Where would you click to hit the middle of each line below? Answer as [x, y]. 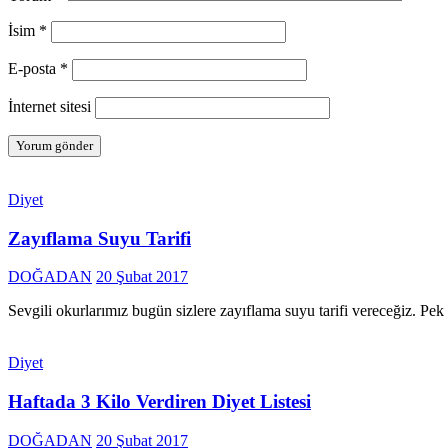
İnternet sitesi [49, 106]
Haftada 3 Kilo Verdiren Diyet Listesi [159, 402]
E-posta [34, 68]
